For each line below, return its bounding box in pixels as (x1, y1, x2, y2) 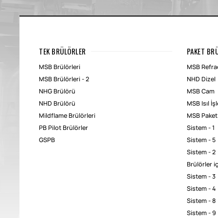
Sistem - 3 (186, 174, 216, 180)
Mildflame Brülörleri (39, 113, 95, 119)
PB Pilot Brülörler (39, 125, 88, 131)
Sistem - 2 (186, 149, 216, 155)
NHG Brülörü (39, 89, 75, 94)
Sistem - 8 (186, 198, 216, 204)
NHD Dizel (186, 76, 216, 82)
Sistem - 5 (186, 137, 216, 143)
